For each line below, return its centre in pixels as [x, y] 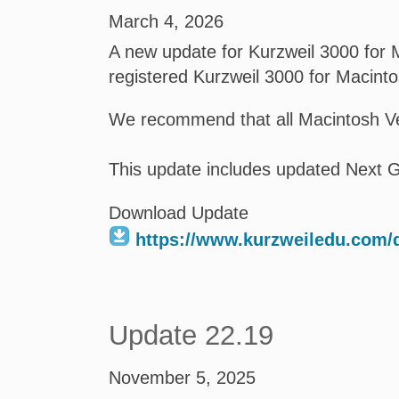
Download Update [179, 213]
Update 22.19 [191, 335]
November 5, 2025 [182, 378]
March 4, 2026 [166, 21]
